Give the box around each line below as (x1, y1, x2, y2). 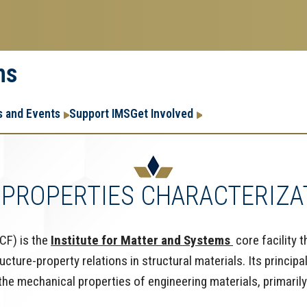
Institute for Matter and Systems (51, 232, 233, 248)
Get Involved (130, 106, 194, 121)
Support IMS (69, 106, 131, 121)
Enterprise (201, 114, 297, 142)
